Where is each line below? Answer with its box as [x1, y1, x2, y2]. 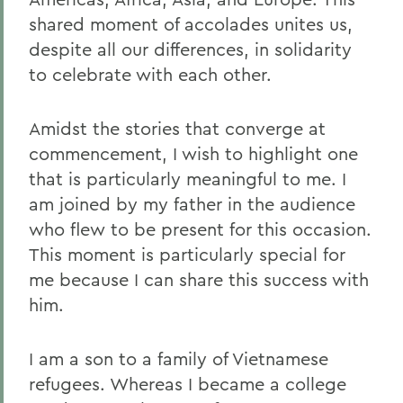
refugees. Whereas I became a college [29, 372, 346, 396]
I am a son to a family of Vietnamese [29, 347, 328, 371]
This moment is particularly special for [29, 243, 345, 266]
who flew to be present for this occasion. [29, 218, 372, 241]
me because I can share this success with [29, 268, 369, 291]
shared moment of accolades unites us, [29, 13, 353, 36]
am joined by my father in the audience [29, 193, 355, 216]
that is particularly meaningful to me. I [29, 167, 346, 191]
